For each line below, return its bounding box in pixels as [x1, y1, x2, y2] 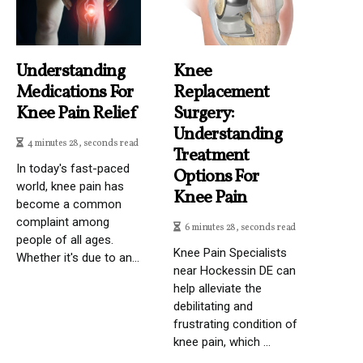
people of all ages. [16, 232, 113, 247]
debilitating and [173, 298, 253, 314]
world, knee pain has [16, 178, 124, 194]
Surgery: [173, 100, 235, 126]
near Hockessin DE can [173, 263, 296, 278]
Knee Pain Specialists [173, 245, 287, 260]
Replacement [173, 79, 270, 105]
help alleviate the [173, 280, 262, 296]
